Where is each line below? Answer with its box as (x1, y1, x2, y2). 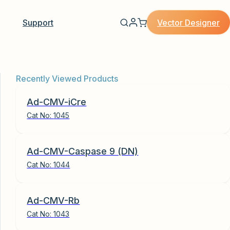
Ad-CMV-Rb (27, 195, 80, 206)
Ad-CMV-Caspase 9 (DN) (27, 145, 139, 157)
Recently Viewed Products (15, 73, 118, 84)
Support (22, 17, 53, 28)
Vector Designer (157, 17, 220, 28)
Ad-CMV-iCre (27, 96, 87, 107)
